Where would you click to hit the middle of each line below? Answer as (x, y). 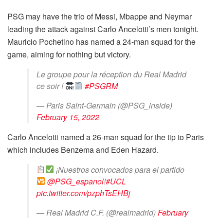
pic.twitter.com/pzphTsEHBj (83, 193)
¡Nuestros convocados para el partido (119, 169)
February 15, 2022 (68, 117)
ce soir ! (51, 86)
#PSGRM (101, 86)
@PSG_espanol (76, 181)
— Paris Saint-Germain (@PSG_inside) (104, 105)
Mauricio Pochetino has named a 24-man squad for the (101, 41)
